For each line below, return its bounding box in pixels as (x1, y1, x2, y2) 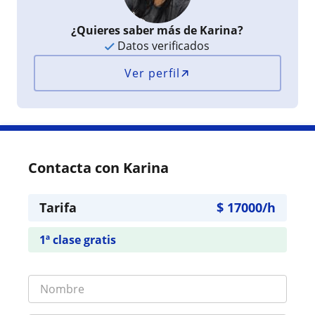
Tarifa (39, 198, 77, 216)
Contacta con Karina (28, 157, 169, 177)
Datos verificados (115, 37, 210, 53)
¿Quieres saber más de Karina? (71, 22, 244, 38)
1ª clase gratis (39, 231, 116, 247)
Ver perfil (124, 65, 181, 81)
